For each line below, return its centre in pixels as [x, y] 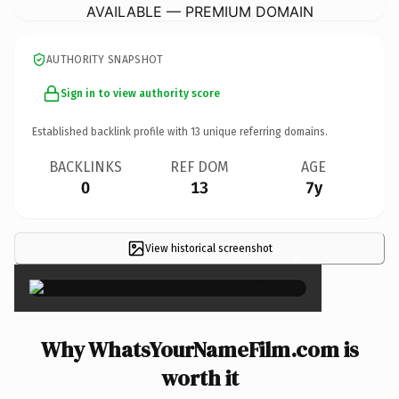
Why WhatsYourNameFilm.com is [199, 349]
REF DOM [199, 167]
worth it [199, 378]
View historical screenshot [208, 248]
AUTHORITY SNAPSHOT [105, 59]
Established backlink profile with [111, 131]
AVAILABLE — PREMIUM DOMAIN [199, 11]
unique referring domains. [264, 131]
